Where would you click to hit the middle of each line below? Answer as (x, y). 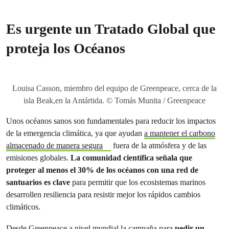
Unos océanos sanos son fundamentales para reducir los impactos (111, 121)
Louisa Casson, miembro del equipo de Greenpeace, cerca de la (114, 88)
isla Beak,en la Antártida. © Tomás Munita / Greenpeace (114, 100)
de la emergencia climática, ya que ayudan (75, 133)
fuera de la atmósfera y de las (158, 145)
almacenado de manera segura (54, 145)
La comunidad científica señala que (131, 158)
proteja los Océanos (66, 48)
